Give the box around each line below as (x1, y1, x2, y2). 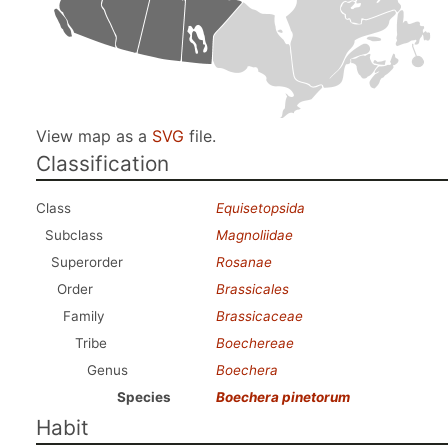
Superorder (51, 254, 123, 270)
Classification (36, 151, 169, 176)
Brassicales (216, 281, 289, 297)
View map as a (36, 126, 152, 146)
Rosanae (216, 254, 272, 270)
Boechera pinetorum (216, 389, 350, 405)
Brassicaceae (216, 308, 303, 324)
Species (117, 389, 171, 405)
